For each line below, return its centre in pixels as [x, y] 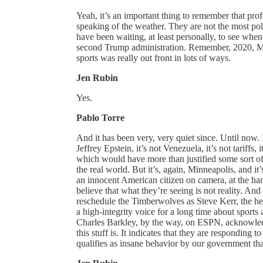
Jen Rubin [97, 77]
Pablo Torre [100, 117]
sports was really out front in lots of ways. [154, 58]
